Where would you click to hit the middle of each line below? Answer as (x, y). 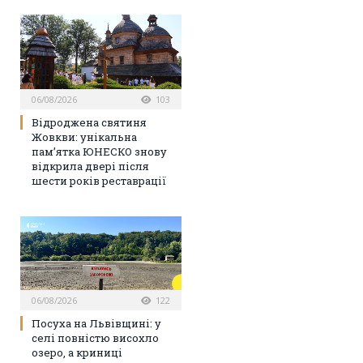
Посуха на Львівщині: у (96, 324)
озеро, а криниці (77, 353)
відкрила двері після (90, 166)
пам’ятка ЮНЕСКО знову (99, 151)
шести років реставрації (99, 180)
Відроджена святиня (89, 122)
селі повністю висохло (95, 338)
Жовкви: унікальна (84, 137)
